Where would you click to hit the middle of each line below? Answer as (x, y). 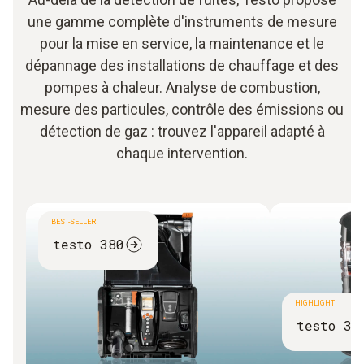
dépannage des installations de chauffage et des (182, 65)
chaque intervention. (182, 153)
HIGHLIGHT (315, 303)
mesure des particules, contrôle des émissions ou (182, 109)
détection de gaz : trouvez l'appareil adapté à (182, 131)
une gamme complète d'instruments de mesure (182, 21)
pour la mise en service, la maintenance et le (182, 43)
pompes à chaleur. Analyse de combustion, (182, 87)
